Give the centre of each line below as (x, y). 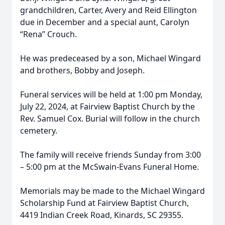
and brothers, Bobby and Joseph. (83, 70)
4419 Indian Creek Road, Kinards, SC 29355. (103, 215)
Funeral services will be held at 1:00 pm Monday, (111, 94)
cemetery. (41, 131)
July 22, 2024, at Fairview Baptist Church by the (107, 106)
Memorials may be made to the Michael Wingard (113, 191)
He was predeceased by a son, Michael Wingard (110, 58)
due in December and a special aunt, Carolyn (105, 22)
